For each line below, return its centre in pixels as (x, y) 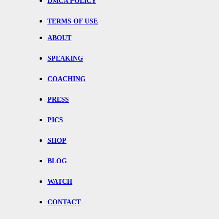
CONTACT (64, 202)
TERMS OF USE (73, 22)
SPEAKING (65, 59)
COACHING (66, 79)
